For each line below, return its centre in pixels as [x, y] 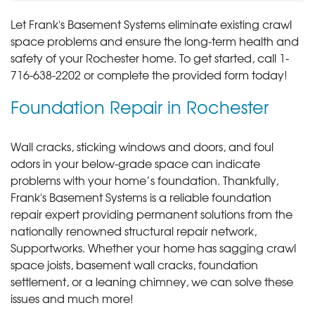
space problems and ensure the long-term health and [155, 40]
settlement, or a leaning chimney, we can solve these [152, 281]
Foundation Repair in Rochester [140, 107]
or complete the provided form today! [184, 74]
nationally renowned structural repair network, [134, 230]
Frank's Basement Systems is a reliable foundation [141, 197]
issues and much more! [72, 298]
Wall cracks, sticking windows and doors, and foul [142, 146]
